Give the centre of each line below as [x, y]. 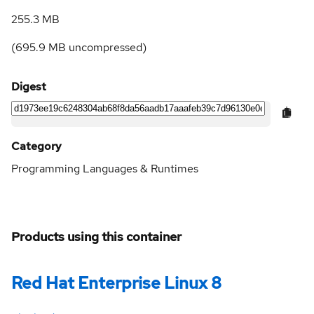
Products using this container [96, 236]
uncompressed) [106, 47]
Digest [29, 86]
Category [36, 146]
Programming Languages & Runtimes [105, 168]
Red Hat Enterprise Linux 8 [116, 283]
